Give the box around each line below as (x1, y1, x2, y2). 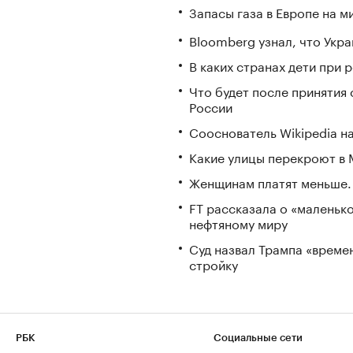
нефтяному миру (189, 212, 288, 232)
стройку (189, 253, 238, 273)
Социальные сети (214, 333, 303, 343)
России (189, 95, 232, 116)
